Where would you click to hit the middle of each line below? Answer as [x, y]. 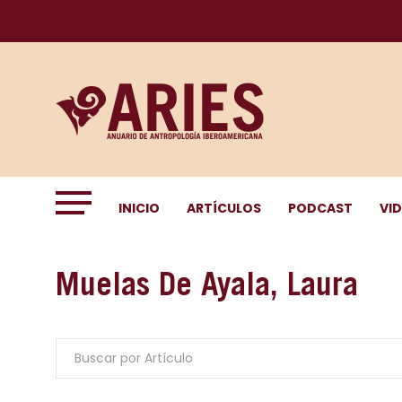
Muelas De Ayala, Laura [207, 284]
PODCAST [320, 208]
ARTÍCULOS [224, 208]
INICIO [139, 208]
